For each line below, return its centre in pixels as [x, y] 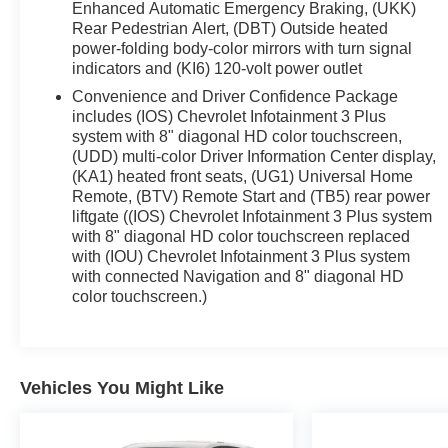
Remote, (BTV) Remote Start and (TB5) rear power [251, 196]
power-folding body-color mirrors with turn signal [242, 48]
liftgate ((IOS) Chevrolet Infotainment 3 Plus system [252, 216]
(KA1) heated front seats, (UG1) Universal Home [243, 176]
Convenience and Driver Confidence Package [235, 96]
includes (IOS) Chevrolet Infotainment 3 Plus [229, 116]
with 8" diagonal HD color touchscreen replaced [241, 236]
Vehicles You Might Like [122, 387]
